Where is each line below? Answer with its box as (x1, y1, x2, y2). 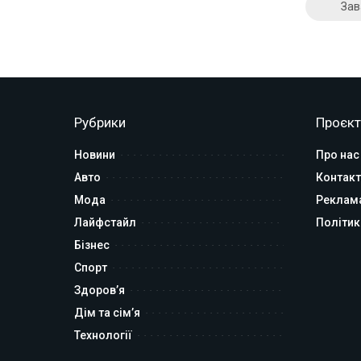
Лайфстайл (74, 215, 136, 229)
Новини (74, 147, 115, 161)
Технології (74, 328, 132, 342)
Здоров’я (74, 283, 125, 297)
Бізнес (74, 238, 110, 251)
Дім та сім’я (74, 305, 140, 319)
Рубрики (74, 114, 126, 131)
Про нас (316, 147, 359, 161)
